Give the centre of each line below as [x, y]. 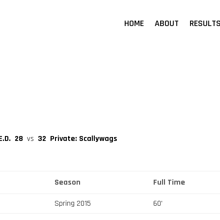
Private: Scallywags [84, 138]
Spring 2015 [73, 203]
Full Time [169, 182]
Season [68, 182]
